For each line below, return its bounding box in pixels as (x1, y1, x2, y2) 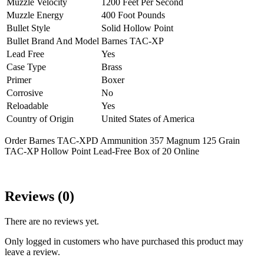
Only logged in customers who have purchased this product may (5, 236, 243, 246)
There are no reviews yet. (5, 216, 99, 226)
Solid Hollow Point (101, 22, 173, 33)
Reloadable (6, 100, 48, 111)
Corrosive (6, 87, 43, 98)
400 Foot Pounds (101, 9, 165, 20)
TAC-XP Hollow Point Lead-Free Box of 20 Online (5, 146, 199, 156)
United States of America (101, 113, 194, 124)
